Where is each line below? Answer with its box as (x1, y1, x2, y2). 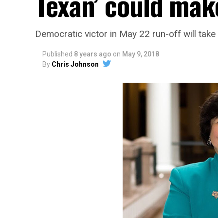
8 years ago (74, 50, 111, 58)
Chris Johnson (52, 60, 99, 68)
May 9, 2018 (122, 50, 159, 58)
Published (42, 50, 73, 58)
